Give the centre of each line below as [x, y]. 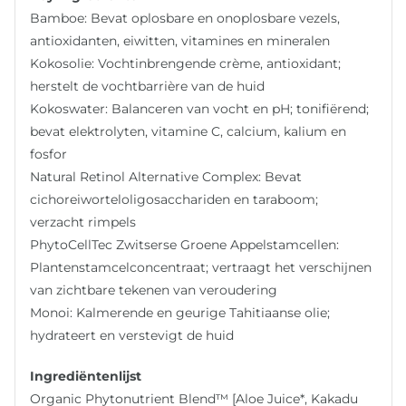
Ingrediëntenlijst [86, 376]
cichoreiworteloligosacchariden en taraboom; [174, 199]
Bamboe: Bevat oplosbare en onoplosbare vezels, [185, 18]
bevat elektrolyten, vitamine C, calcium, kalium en [188, 131]
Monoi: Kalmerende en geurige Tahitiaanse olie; [180, 312]
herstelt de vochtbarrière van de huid [148, 86]
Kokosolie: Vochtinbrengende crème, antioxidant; [186, 63]
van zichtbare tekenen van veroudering [154, 290]
